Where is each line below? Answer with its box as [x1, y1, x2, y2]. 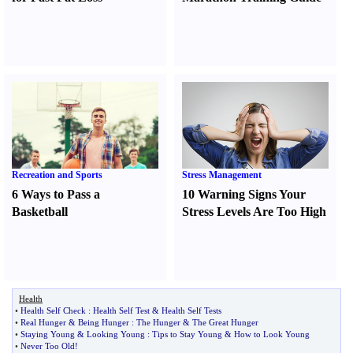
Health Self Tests [162, 306, 221, 315]
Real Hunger [20, 318, 66, 327]
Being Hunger [78, 318, 129, 327]
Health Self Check [20, 306, 86, 315]
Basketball [12, 205, 68, 218]
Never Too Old [20, 341, 75, 351]
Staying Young [20, 329, 75, 339]
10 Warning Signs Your [182, 188, 307, 201]
